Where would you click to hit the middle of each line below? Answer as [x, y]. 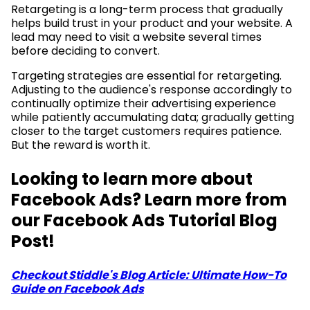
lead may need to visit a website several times [136, 37]
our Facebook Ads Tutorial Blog [144, 220]
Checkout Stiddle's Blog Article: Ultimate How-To [149, 275]
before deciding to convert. [85, 51]
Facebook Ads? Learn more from [149, 199]
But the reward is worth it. [81, 145]
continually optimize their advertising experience [144, 103]
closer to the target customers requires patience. [146, 131]
